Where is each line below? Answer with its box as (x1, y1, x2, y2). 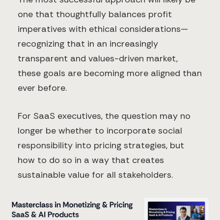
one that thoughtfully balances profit (18, 8, 172, 21)
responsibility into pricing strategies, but (18, 139, 184, 152)
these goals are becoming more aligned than (18, 67, 202, 80)
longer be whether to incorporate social (18, 125, 182, 137)
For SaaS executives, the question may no (18, 110, 191, 122)
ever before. (18, 82, 67, 94)
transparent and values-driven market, (18, 53, 178, 65)
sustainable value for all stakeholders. (18, 169, 173, 181)
